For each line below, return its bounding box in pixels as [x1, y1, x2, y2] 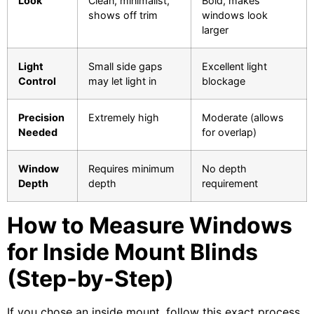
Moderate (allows [202, 111, 284, 124]
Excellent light [202, 60, 267, 73]
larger [202, 24, 228, 36]
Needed [18, 126, 57, 139]
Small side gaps [88, 60, 163, 73]
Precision [18, 111, 64, 124]
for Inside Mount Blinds [7, 238, 258, 266]
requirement [202, 177, 258, 190]
